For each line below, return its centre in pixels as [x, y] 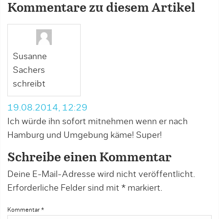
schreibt [29, 84]
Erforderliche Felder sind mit [64, 188]
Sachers [29, 70]
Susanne [30, 57]
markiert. [144, 188]
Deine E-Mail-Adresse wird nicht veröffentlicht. [101, 175]
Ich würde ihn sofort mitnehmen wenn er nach [98, 122]
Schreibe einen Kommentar [89, 158]
